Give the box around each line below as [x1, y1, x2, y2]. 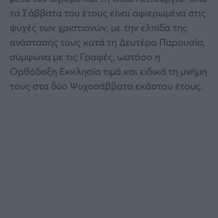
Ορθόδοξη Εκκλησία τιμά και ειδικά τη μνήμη [10, 64, 207, 78]
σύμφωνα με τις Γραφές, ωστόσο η [10, 50, 160, 63]
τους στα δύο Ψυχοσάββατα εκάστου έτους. [10, 79, 203, 92]
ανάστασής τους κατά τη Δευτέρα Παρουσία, [10, 35, 205, 49]
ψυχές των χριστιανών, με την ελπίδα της [10, 20, 187, 34]
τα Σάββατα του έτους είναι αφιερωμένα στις [10, 6, 206, 19]
